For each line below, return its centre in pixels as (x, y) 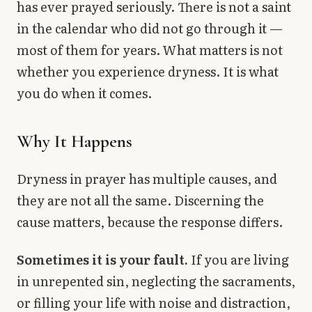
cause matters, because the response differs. (150, 222)
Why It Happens (75, 141)
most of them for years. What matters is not (150, 50)
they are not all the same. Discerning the (140, 201)
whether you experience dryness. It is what (148, 72)
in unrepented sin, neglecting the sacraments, (156, 281)
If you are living (239, 259)
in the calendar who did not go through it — (150, 29)
